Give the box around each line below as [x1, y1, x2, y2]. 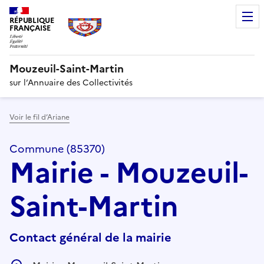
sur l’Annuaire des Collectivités [9, 76, 133, 89]
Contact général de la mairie [9, 228, 171, 246]
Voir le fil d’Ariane [9, 111, 70, 123]
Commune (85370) [9, 140, 105, 157]
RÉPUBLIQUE [9, 15, 54, 26]
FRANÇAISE [9, 22, 51, 34]
